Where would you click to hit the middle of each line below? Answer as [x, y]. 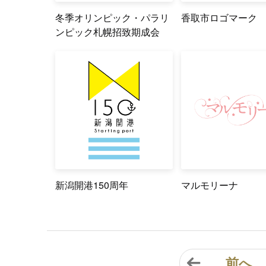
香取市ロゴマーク [219, 17]
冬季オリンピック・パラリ [112, 17]
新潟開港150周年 [91, 185]
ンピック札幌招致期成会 [107, 31]
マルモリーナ [210, 185]
